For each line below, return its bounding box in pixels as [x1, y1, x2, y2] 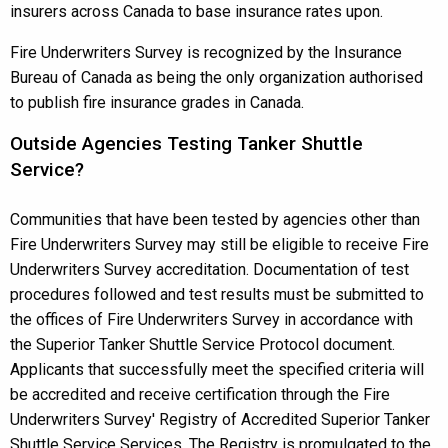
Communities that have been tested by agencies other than [10, 210, 420, 229]
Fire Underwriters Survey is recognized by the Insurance [10, 43, 402, 62]
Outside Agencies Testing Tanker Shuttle [10, 132, 363, 155]
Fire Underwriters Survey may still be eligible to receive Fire [10, 235, 429, 254]
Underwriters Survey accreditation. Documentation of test [10, 260, 409, 279]
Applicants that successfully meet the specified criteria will [10, 360, 424, 379]
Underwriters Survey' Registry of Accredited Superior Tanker [10, 410, 430, 429]
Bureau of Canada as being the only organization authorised [10, 68, 423, 87]
